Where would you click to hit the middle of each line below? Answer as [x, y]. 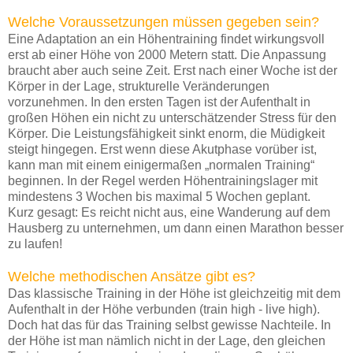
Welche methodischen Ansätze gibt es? [132, 276]
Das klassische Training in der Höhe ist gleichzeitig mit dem [174, 293]
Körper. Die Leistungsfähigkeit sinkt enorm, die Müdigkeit [166, 133]
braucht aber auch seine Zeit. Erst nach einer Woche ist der [173, 70]
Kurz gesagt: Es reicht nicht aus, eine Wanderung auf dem [169, 212]
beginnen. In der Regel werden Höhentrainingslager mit [163, 180]
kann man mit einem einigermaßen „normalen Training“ [161, 165]
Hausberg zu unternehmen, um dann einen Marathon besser [176, 228]
